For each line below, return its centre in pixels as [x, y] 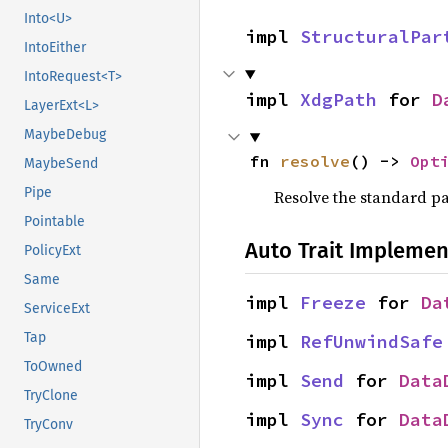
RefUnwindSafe [371, 341]
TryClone [51, 396]
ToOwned [53, 367]
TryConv [48, 425]
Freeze [333, 302]
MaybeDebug [65, 135]
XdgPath [338, 99]
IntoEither [55, 48]
